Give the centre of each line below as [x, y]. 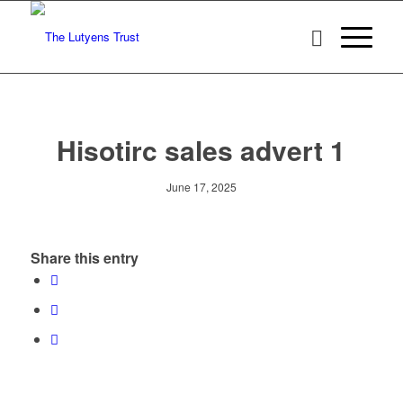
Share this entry [84, 258]
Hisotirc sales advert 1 [201, 150]
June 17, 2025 [201, 187]
